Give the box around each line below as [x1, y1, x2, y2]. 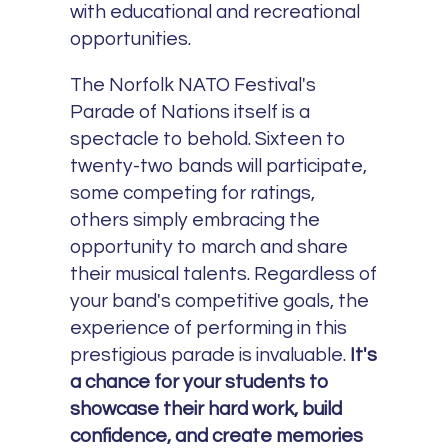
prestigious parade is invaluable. [70, 344, 351, 365]
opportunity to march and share [70, 236, 349, 257]
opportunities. [70, 28, 192, 49]
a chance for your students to [70, 371, 330, 392]
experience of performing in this [70, 317, 348, 338]
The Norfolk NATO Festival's [70, 74, 317, 95]
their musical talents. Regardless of [70, 263, 378, 284]
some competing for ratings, [70, 182, 316, 203]
